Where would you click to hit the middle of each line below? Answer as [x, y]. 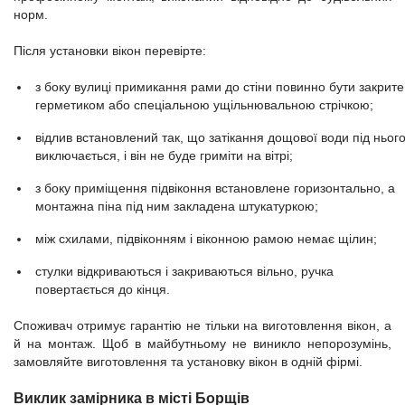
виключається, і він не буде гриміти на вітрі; [164, 155]
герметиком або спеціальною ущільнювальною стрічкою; [204, 105]
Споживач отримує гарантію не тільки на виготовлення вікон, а [202, 325]
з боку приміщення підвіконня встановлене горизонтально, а [215, 188]
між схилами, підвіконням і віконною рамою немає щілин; [206, 239]
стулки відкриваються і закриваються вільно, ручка [184, 271]
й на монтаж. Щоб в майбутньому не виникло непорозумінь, [202, 344]
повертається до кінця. [103, 289]
